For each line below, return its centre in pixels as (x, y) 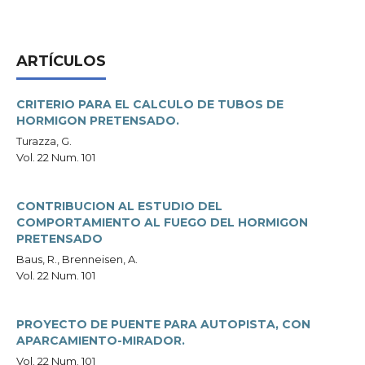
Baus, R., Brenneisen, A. (77, 259)
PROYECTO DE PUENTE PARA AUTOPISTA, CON (163, 324)
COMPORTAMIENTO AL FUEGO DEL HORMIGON (162, 222)
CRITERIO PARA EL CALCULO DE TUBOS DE (150, 104)
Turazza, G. (44, 141)
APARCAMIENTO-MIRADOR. (101, 341)
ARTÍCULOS (61, 61)
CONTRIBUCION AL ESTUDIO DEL (119, 206)
